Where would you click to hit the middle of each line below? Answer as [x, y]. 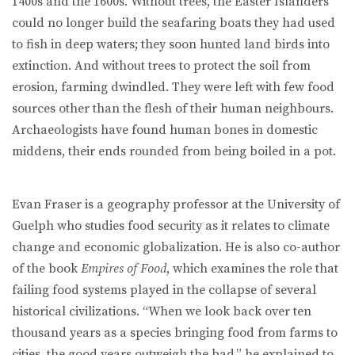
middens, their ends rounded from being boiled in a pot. [174, 152]
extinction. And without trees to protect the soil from [161, 66]
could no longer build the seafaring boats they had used [174, 23]
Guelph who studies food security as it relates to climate [171, 226]
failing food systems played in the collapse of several [164, 290]
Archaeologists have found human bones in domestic [165, 130]
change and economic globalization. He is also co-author [176, 248]
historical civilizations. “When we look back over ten [162, 312]
